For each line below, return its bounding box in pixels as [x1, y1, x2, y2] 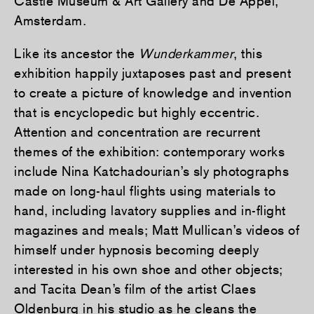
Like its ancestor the [14, 45, 139, 61]
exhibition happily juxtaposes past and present [14, 64, 291, 81]
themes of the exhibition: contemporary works [14, 143, 285, 159]
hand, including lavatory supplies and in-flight [14, 202, 286, 218]
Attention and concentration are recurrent [14, 123, 261, 139]
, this [233, 45, 262, 61]
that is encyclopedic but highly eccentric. [14, 104, 259, 120]
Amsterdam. [14, 13, 86, 29]
